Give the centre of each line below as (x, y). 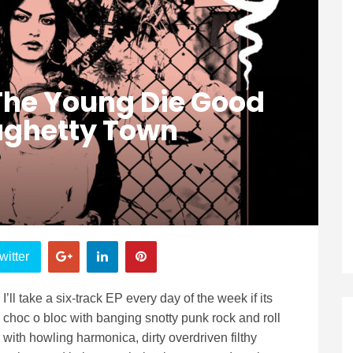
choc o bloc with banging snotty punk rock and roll (142, 318)
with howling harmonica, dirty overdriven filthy (130, 338)
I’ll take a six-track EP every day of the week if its (138, 298)
